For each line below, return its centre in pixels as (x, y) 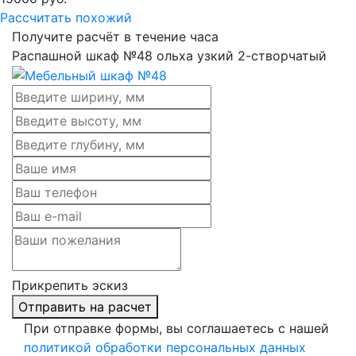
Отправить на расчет (85, 307)
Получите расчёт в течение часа (115, 36)
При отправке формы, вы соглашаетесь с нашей (176, 329)
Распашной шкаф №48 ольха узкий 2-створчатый (169, 55)
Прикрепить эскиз (70, 286)
